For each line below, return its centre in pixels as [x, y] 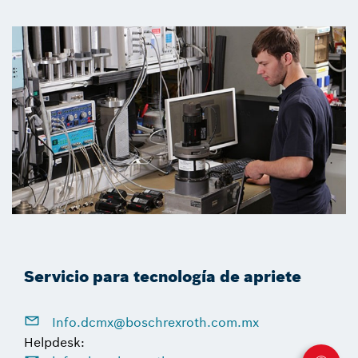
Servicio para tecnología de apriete [163, 276]
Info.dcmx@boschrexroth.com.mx [153, 322]
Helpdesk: [54, 342]
